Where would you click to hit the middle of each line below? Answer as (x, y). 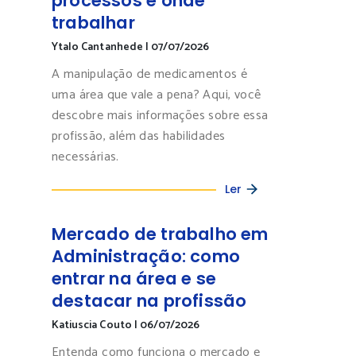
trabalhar (93, 22)
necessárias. (87, 157)
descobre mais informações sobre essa (160, 115)
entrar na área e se (134, 279)
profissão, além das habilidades (139, 136)
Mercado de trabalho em (160, 234)
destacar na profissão (149, 301)
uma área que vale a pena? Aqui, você (157, 95)
